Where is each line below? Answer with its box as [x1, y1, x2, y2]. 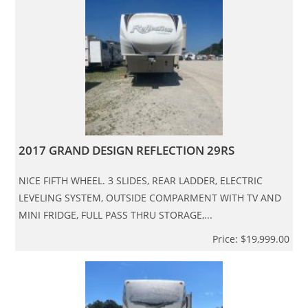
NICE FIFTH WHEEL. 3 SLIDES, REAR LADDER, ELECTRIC [19, 173, 263, 187]
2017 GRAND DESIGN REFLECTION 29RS [19, 142, 235, 158]
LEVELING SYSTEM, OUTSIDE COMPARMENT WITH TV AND [19, 190, 282, 204]
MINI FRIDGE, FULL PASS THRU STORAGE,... [19, 208, 213, 221]
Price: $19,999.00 [212, 232, 289, 245]
